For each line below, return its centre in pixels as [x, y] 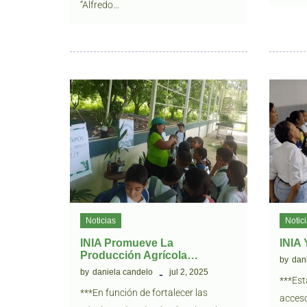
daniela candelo [123, 272]
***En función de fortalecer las [144, 293]
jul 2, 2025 [189, 272]
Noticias [101, 221]
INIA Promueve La [127, 243]
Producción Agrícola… [139, 255]
